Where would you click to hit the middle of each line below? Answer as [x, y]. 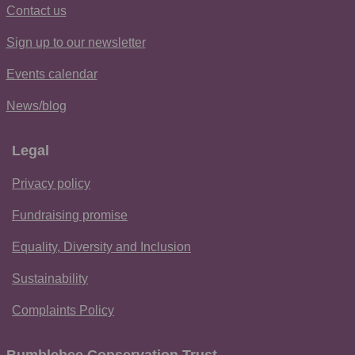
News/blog [36, 105]
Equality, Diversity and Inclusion [101, 246]
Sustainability [50, 278]
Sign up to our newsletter [76, 42]
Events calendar [52, 74]
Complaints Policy [63, 310]
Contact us [36, 10]
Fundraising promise [70, 215]
